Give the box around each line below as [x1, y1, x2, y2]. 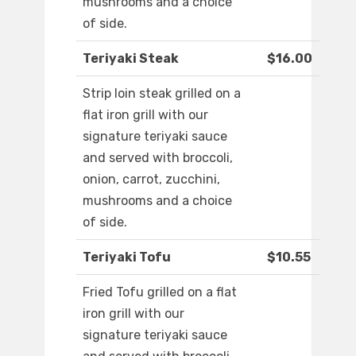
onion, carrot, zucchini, [83, 172, 220, 188]
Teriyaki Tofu [83, 250, 171, 265]
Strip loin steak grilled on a [83, 86, 241, 102]
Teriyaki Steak [83, 51, 179, 67]
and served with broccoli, [83, 150, 233, 166]
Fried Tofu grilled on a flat [83, 284, 237, 300]
